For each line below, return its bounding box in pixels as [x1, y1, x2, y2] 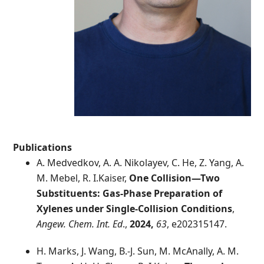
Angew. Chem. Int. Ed [37, 217, 123, 230]
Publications [13, 141, 72, 154]
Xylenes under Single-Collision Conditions [37, 202, 233, 215]
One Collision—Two [129, 171, 220, 184]
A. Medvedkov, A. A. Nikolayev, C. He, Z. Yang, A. [37, 156, 245, 169]
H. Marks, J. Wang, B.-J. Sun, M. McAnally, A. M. [37, 245, 239, 258]
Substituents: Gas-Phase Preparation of [37, 187, 223, 200]
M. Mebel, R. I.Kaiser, [37, 171, 130, 184]
